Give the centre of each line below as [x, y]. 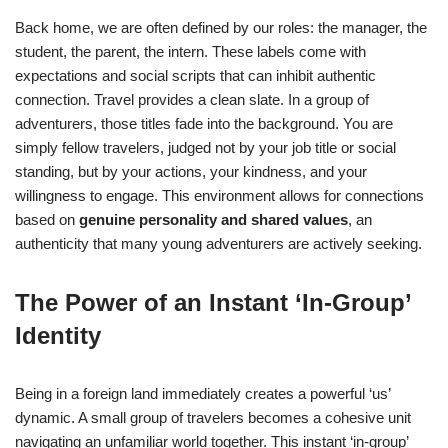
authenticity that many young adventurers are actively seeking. [218, 243]
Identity [58, 335]
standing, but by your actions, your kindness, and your [191, 171]
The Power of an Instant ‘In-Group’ [213, 302]
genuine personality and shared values [213, 219]
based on [47, 219]
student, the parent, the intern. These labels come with [190, 51]
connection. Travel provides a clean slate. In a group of [192, 99]
